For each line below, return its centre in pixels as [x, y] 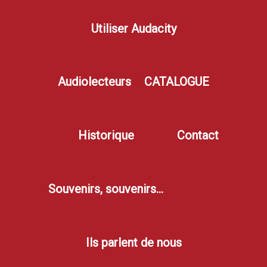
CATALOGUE [177, 82]
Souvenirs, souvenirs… [106, 189]
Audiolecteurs [94, 82]
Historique [106, 136]
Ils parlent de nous [133, 242]
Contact [198, 136]
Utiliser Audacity [133, 28]
